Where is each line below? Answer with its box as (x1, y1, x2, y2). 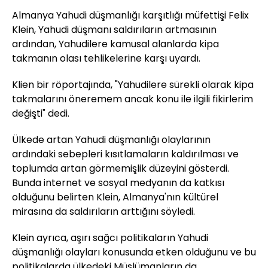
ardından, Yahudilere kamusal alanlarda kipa (12, 37, 219, 51)
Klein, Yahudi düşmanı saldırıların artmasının (12, 23, 217, 37)
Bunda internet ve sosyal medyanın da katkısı (12, 176, 224, 190)
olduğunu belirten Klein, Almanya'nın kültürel (12, 190, 218, 205)
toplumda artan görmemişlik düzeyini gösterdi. (12, 162, 229, 176)
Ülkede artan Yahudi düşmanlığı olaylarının (12, 133, 211, 147)
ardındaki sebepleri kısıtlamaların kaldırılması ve (12, 147, 239, 162)
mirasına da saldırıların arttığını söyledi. (12, 205, 195, 219)
